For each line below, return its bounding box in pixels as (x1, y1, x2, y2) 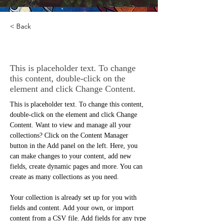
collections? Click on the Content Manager (10, 132, 130, 139)
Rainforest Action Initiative (10, 42, 141, 58)
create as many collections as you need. (10, 173, 119, 181)
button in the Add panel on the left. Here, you (10, 142, 140, 149)
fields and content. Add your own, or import (10, 204, 136, 212)
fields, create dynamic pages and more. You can (10, 163, 145, 170)
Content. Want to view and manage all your (10, 121, 133, 129)
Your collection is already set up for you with (10, 194, 139, 201)
